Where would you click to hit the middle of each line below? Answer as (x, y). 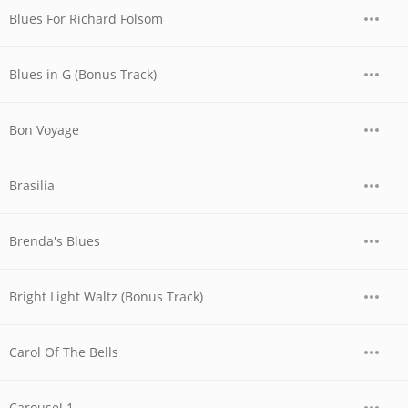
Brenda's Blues (55, 241)
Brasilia (32, 185)
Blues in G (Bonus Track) (83, 74)
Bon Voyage (44, 130)
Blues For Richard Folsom (86, 19)
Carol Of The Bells (64, 352)
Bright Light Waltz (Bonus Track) (106, 296)
